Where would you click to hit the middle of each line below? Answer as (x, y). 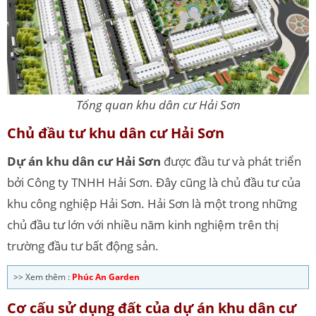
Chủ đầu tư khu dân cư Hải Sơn (116, 133)
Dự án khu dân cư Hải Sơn (84, 161)
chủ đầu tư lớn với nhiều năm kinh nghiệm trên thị (143, 224)
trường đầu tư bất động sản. (84, 245)
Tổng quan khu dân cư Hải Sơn (158, 104)
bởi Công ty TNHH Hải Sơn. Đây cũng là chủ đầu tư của (154, 182)
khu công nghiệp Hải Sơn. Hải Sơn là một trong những (152, 203)
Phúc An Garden (106, 276)
